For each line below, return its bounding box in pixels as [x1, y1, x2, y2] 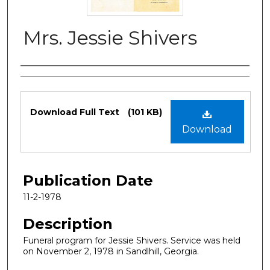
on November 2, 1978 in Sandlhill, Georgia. [23, 245, 199, 257]
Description [23, 215, 113, 233]
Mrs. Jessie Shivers [23, 25, 197, 49]
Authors [20, 69, 78, 87]
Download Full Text [30, 106, 122, 118]
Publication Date [23, 171, 153, 189]
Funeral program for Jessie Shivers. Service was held [23, 234, 240, 246]
